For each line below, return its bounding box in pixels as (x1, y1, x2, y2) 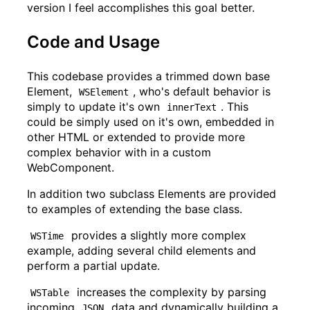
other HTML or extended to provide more (27, 129, 245, 144)
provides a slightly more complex (67, 228, 250, 242)
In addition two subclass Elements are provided (27, 186, 276, 201)
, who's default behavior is (132, 84, 274, 98)
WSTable (30, 286, 70, 298)
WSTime (30, 230, 64, 241)
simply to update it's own (27, 99, 163, 113)
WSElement (79, 86, 129, 98)
